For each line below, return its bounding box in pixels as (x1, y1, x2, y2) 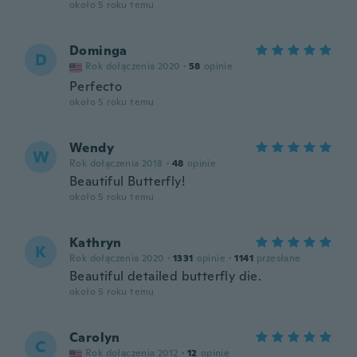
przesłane (257, 252, 301, 265)
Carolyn (69, 329, 120, 346)
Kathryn (69, 234, 122, 251)
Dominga (69, 42, 127, 59)
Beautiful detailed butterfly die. (69, 268, 262, 284)
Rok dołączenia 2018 (69, 157, 163, 170)
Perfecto (69, 78, 123, 95)
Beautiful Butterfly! (69, 173, 185, 190)
